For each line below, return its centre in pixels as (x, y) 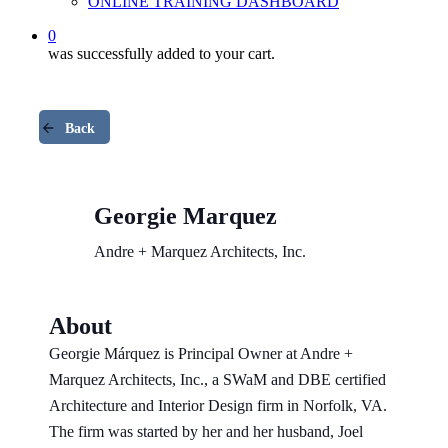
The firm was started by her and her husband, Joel (206, 432)
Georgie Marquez (185, 216)
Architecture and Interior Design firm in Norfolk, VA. (220, 406)
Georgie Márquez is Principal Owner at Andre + (201, 354)
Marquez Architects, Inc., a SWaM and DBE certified (218, 380)
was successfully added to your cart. (161, 53)
